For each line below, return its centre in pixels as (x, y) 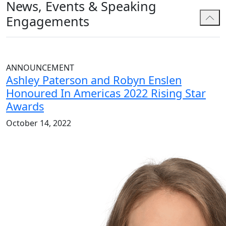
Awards (25, 106)
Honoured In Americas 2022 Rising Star (106, 93)
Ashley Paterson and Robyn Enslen (94, 80)
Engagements (48, 21)
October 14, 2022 (39, 123)
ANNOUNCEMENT (40, 68)
